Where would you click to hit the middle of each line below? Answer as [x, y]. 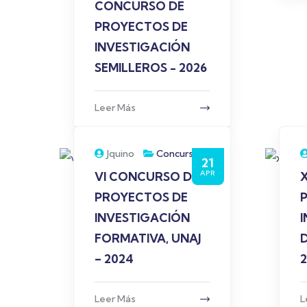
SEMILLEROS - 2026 [151, 67]
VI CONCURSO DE [147, 176]
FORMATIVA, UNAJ [148, 238]
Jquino [120, 153]
